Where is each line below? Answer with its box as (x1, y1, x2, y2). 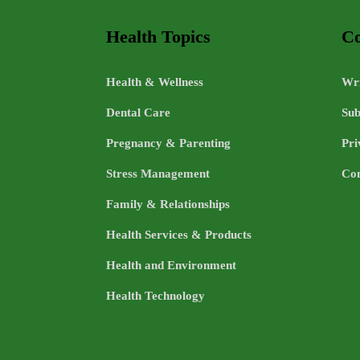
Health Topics (106, 26, 211, 47)
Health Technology (106, 289, 205, 303)
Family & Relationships (106, 198, 230, 211)
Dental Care (106, 106, 170, 120)
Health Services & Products (106, 228, 252, 242)
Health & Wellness (106, 76, 203, 89)
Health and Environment (106, 259, 236, 272)
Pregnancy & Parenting (106, 137, 231, 150)
